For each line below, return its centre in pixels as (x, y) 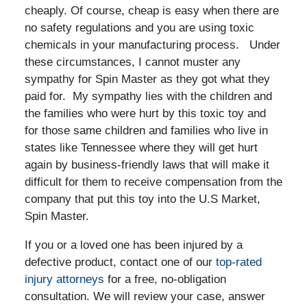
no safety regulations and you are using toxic (139, 27)
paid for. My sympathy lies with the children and (148, 96)
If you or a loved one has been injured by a (133, 245)
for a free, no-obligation (165, 279)
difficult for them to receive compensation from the (153, 182)
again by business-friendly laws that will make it (147, 164)
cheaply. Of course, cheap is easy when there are (151, 10)
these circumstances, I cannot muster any (132, 62)
